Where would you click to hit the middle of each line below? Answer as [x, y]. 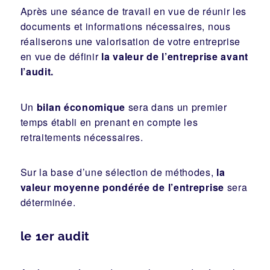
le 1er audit [55, 237]
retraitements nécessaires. [82, 137]
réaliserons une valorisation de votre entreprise [130, 41]
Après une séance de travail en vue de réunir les [133, 11]
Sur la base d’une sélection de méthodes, [118, 172]
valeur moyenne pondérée [85, 187]
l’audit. [37, 71]
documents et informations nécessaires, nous [125, 26]
